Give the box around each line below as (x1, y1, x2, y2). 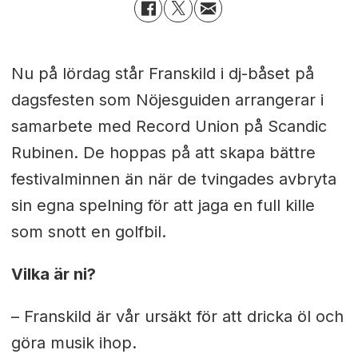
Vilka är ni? (10, 265, 96, 284)
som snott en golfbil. (10, 222, 166, 242)
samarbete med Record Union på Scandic (10, 117, 327, 137)
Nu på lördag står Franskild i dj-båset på (10, 64, 314, 84)
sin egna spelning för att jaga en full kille (10, 196, 315, 216)
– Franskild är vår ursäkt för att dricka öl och (10, 306, 344, 326)
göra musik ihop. (10, 332, 137, 352)
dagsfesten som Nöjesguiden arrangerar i (10, 90, 324, 110)
